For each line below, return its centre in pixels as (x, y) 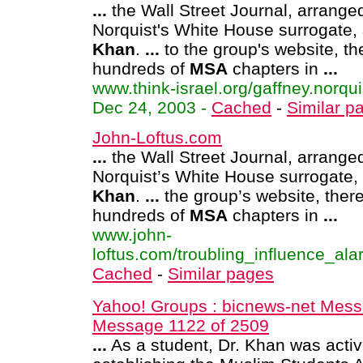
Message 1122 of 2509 (181, 325)
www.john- (132, 235)
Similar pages (221, 273)
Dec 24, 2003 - (152, 107)
